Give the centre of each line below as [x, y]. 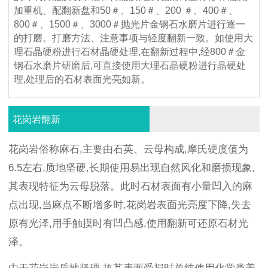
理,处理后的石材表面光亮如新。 [82, 79]
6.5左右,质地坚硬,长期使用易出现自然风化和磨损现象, [132, 168]
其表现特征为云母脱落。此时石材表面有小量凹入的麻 [130, 187]
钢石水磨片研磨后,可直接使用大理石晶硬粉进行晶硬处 [130, 65]
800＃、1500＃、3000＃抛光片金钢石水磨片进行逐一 [130, 24]
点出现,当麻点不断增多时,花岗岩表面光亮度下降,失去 [130, 205]
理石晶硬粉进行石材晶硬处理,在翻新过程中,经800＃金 [130, 51]
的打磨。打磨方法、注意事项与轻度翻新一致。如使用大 [134, 38]
